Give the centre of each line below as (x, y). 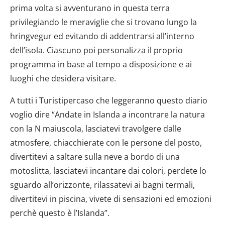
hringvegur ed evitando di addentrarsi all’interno (102, 36)
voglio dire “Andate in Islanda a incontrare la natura (107, 114)
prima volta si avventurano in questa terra (90, 8)
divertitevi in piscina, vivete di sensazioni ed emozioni (111, 199)
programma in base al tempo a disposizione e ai (101, 64)
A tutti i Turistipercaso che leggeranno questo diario (109, 100)
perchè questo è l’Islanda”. (60, 213)
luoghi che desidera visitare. (63, 78)
